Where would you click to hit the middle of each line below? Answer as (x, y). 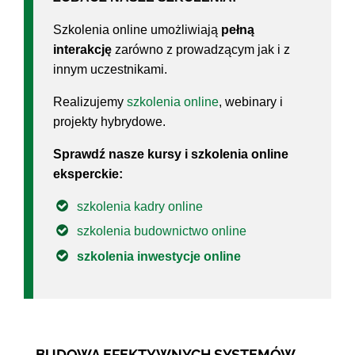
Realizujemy (90, 102)
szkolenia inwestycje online (159, 256)
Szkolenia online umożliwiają (137, 30)
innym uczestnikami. (110, 70)
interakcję (82, 50)
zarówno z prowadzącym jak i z (201, 50)
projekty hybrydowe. (109, 122)
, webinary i (251, 102)
